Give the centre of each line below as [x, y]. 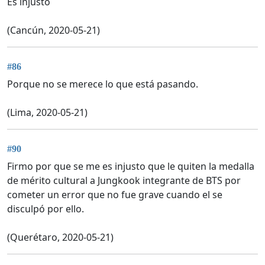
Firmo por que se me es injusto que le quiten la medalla [131, 167]
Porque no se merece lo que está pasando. [103, 84]
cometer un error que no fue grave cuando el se [115, 195]
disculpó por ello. [46, 209]
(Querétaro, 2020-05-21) [60, 237]
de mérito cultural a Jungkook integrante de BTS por [124, 181]
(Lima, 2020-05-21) [47, 113]
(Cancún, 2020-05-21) [54, 30]
